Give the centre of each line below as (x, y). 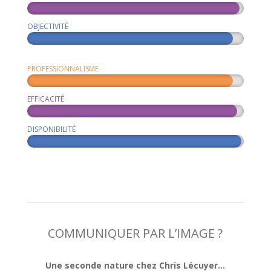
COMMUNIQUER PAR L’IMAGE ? (135, 233)
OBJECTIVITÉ (47, 26)
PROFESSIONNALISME (63, 68)
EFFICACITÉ (45, 99)
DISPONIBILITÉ (51, 129)
